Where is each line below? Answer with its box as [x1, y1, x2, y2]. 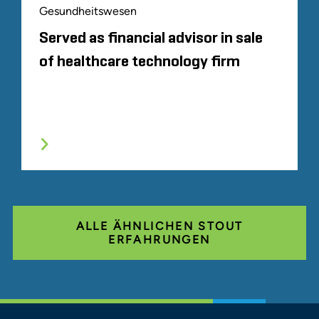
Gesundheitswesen [39, 4, 137, 18]
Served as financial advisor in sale [39, 30, 263, 46]
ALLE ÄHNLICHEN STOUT [75, 219, 244, 233]
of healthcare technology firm [39, 53, 240, 70]
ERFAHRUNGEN [108, 232, 211, 246]
